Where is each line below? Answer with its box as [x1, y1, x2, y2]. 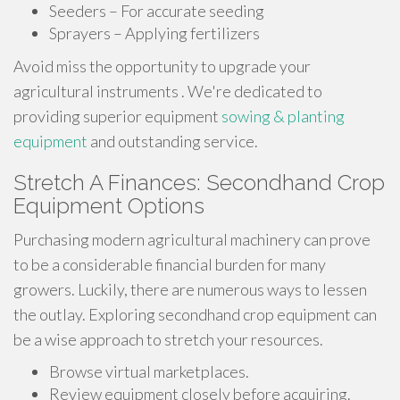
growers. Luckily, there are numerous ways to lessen [13, 279, 367, 299]
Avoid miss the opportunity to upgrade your [13, 56, 311, 76]
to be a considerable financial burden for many [13, 254, 326, 274]
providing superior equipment [13, 106, 221, 126]
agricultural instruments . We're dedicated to [13, 81, 322, 101]
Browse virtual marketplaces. [49, 362, 249, 381]
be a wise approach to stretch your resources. [13, 329, 323, 349]
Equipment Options [13, 193, 204, 219]
